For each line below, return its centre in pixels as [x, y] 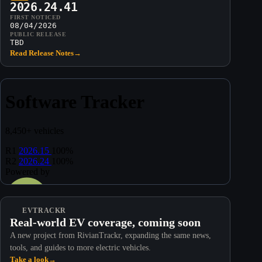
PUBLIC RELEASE [38, 34]
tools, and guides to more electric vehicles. [80, 247]
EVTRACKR [44, 210]
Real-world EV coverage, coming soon [105, 222]
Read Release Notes [42, 53]
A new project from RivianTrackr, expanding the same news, [111, 235]
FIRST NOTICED [35, 17]
